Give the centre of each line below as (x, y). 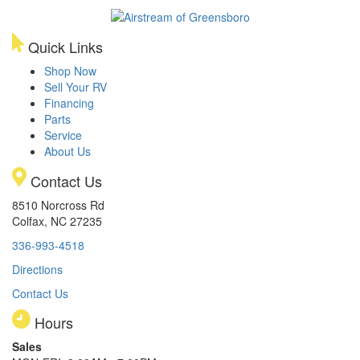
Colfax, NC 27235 (57, 221)
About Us (67, 151)
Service (63, 135)
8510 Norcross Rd (58, 205)
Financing (69, 102)
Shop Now (70, 70)
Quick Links (63, 46)
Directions (37, 269)
